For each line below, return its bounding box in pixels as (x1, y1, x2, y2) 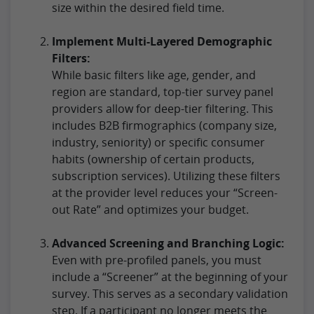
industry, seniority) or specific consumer (52, 134, 265, 150)
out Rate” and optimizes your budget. (52, 201, 249, 217)
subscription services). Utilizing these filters (52, 168, 280, 184)
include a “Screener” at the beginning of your (52, 268, 288, 285)
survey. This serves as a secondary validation (52, 285, 288, 301)
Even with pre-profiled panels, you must (52, 252, 261, 268)
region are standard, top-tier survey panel (52, 83, 273, 100)
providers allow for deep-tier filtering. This (52, 100, 273, 116)
